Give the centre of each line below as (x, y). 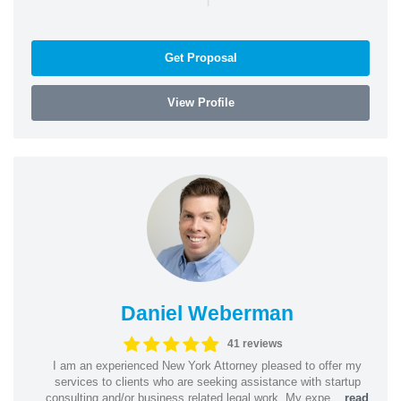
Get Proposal (200, 57)
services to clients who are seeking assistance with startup (207, 381)
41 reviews (256, 344)
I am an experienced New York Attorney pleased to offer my (207, 365)
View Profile (200, 102)
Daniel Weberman (207, 313)
